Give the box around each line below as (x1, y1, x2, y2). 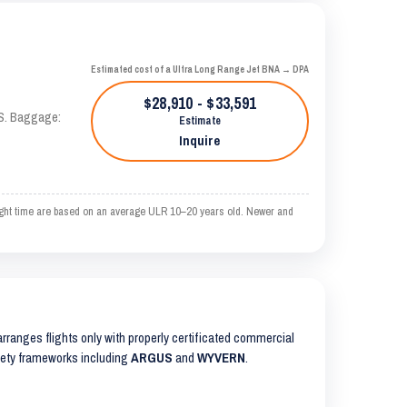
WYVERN (197, 349, 245, 367)
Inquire (179, 131, 221, 150)
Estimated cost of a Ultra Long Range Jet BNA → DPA (90, 64, 309, 75)
